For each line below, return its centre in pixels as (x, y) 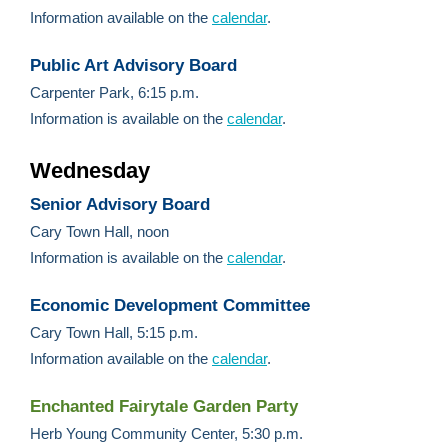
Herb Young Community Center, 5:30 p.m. (168, 433)
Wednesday (90, 170)
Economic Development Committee (172, 305)
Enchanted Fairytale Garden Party (164, 406)
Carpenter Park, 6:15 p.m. (114, 92)
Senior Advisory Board (120, 204)
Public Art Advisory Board (136, 65)
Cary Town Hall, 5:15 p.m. (114, 332)
